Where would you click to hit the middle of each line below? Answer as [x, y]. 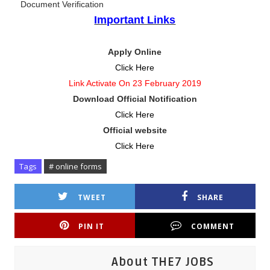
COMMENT [213, 227]
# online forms [75, 167]
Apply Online [135, 52]
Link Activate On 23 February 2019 [135, 83]
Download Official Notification [135, 99]
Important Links [135, 20]
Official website [135, 130]
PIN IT [91, 227]
